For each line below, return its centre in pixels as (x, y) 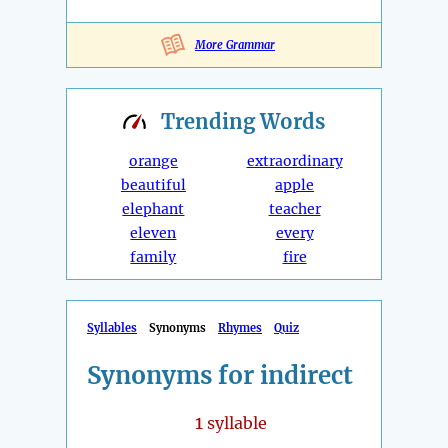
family (153, 257)
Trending (210, 122)
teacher (294, 209)
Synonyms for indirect (220, 376)
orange (153, 161)
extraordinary (294, 161)
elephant (153, 209)
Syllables (112, 328)
